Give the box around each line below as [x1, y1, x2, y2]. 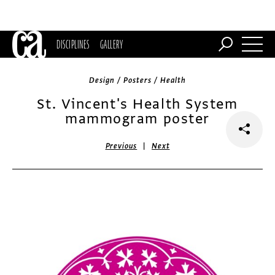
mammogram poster [65, 110, 210, 128]
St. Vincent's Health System [37, 95, 238, 113]
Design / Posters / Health [89, 76, 186, 85]
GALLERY [99, 36, 123, 53]
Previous [105, 141, 137, 151]
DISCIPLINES [56, 36, 90, 53]
